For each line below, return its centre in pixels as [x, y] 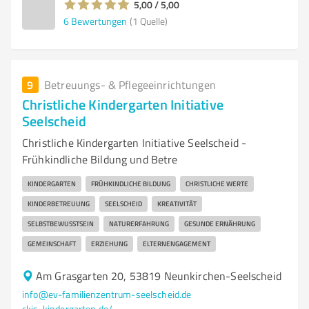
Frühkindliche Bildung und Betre [100, 159]
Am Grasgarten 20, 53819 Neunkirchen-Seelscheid [159, 276]
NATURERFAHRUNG [139, 223]
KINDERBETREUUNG [59, 203]
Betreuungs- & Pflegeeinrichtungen [130, 85]
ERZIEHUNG [109, 243]
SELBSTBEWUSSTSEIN [61, 223]
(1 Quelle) [149, 21]
